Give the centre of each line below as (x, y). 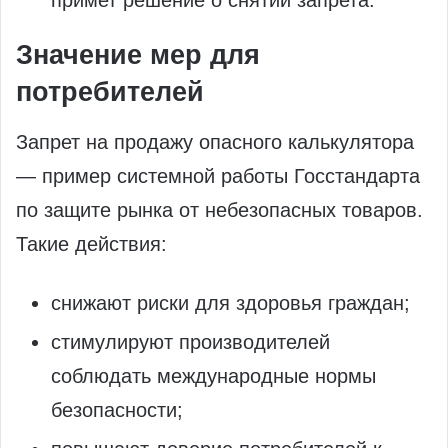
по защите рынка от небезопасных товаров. (219, 209)
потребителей (110, 92)
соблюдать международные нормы (213, 375)
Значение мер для (138, 55)
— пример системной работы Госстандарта (218, 175)
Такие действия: (91, 243)
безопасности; (117, 409)
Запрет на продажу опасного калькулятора (215, 141)
